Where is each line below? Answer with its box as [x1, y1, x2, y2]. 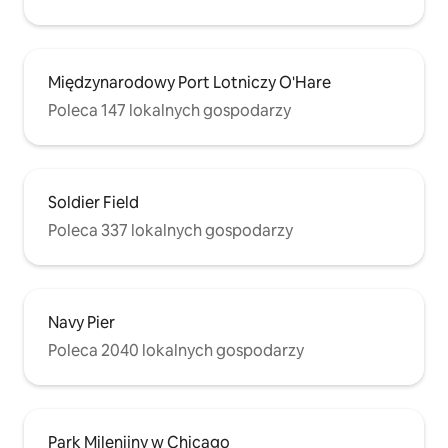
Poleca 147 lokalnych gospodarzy [48, 100, 291, 122]
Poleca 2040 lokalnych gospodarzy [48, 340, 304, 362]
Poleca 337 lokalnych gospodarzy [48, 220, 293, 242]
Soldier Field [48, 192, 139, 214]
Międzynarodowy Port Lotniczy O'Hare [48, 72, 331, 94]
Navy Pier [48, 312, 115, 334]
